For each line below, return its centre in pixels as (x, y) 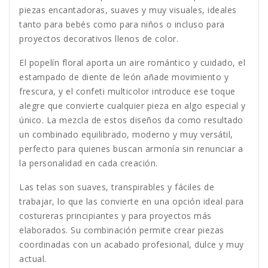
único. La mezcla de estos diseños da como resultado (131, 120)
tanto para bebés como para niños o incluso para (122, 25)
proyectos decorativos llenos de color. (99, 39)
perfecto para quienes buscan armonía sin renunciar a (131, 149)
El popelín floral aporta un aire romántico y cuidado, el (132, 63)
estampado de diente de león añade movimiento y (124, 77)
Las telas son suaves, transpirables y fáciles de (117, 187)
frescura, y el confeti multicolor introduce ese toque (127, 92)
